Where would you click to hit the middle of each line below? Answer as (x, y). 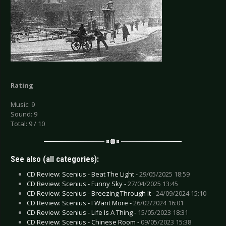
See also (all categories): (55, 159)
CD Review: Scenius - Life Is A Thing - (82, 212)
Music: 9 (23, 105)
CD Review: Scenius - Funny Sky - (77, 183)
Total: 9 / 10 (28, 124)
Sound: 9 (24, 114)
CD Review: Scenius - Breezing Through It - (91, 193)
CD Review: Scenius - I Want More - (80, 203)
